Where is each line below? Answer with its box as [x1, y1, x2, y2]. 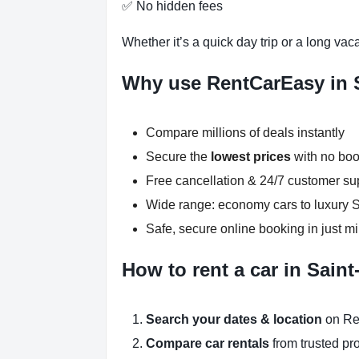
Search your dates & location [146, 313, 322, 327]
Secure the [146, 150, 211, 164]
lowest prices [211, 150, 291, 164]
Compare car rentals [146, 337, 269, 351]
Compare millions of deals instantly [146, 126, 345, 140]
